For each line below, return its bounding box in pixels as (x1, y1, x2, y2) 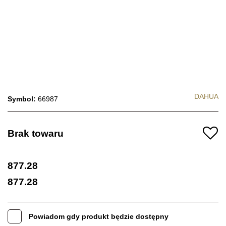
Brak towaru (8, 128, 64, 139)
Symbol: (8, 94, 38, 103)
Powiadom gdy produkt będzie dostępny (29, 212, 168, 220)
